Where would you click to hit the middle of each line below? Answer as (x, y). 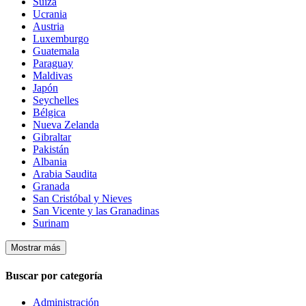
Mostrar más (36, 248)
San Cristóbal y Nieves (82, 199)
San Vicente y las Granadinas (96, 211)
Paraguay (53, 64)
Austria (48, 27)
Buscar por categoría (54, 275)
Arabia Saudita (65, 174)
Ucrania (50, 14)
